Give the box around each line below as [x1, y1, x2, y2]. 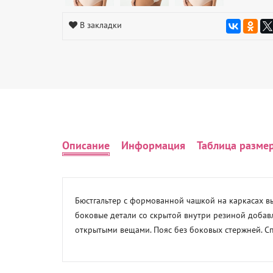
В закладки [80, 19, 122, 30]
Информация [121, 138, 185, 152]
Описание [62, 138, 110, 152]
